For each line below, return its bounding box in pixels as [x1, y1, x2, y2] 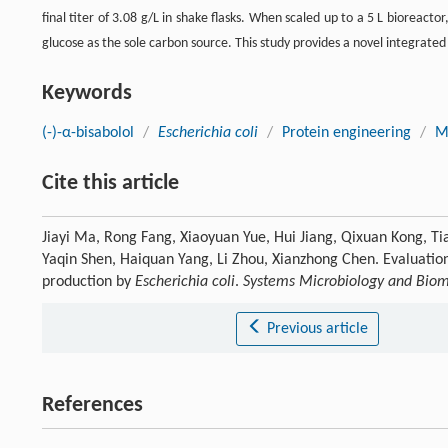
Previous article [266, 321, 368, 338]
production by [42, 274, 135, 291]
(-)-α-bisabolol [42, 125, 134, 142]
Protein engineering [282, 125, 411, 142]
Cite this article [42, 172, 179, 196]
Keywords [42, 82, 132, 106]
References [42, 394, 143, 418]
